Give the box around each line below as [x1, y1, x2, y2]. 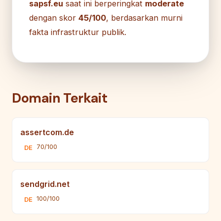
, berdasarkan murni [106, 12, 183, 23]
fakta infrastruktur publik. [29, 27, 126, 37]
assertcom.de [20, 127, 74, 137]
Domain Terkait [12, 89, 108, 107]
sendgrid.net [20, 179, 70, 189]
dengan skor [29, 12, 78, 23]
